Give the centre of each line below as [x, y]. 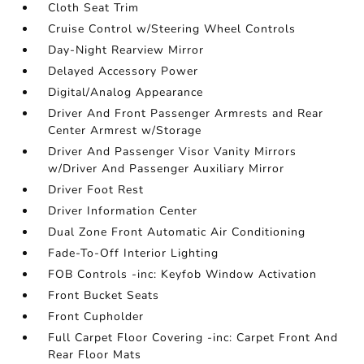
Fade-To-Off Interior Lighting [134, 253]
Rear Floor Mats [95, 355]
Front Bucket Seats [104, 295]
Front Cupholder [96, 316]
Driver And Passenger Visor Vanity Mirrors [173, 152]
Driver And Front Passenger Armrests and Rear [186, 113]
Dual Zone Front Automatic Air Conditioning [177, 232]
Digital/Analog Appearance [126, 92]
